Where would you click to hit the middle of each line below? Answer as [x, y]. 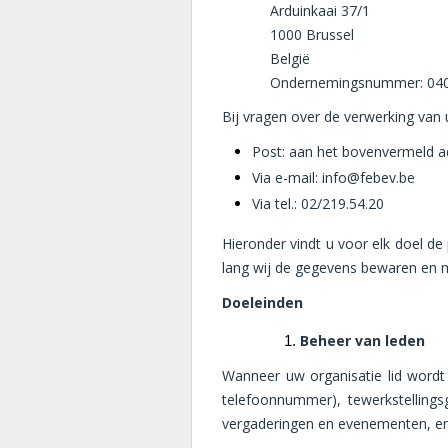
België [290, 58]
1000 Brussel [314, 34]
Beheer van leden [362, 341]
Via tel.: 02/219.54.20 [318, 203]
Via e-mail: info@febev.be [333, 177]
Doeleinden [262, 302]
